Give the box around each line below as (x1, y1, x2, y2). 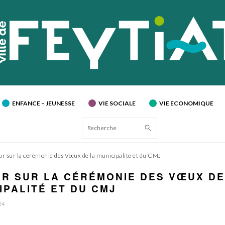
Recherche (86, 124, 126, 132)
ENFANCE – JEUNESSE (12, 99, 75, 107)
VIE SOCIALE (98, 99, 136, 107)
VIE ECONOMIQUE (159, 99, 213, 107)
